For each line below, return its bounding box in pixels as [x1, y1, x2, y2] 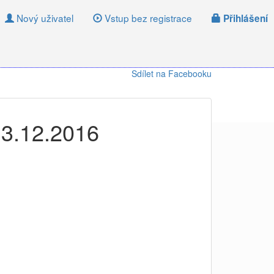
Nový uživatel [14, 11, 73, 24]
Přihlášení [221, 12, 268, 25]
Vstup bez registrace [102, 11, 192, 24]
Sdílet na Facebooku [131, 67, 212, 80]
